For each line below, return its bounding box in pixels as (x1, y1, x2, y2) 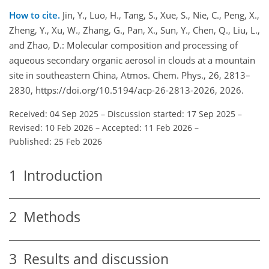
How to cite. (9, 8, 62, 21)
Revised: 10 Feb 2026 (9, 121, 93, 133)
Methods (17, 208, 80, 227)
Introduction (17, 166, 103, 185)
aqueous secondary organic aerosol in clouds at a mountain (9, 53, 255, 66)
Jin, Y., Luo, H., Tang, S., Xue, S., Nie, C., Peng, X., (62, 8, 259, 21)
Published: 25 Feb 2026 (9, 135, 102, 147)
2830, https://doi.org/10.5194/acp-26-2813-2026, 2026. (9, 83, 244, 96)
